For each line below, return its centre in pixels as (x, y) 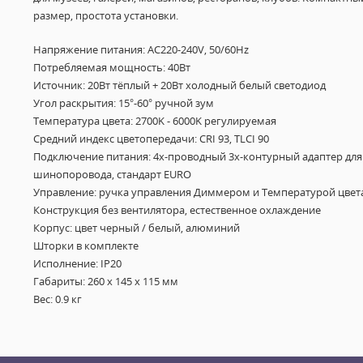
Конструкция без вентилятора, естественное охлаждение (177, 210)
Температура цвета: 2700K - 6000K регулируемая (154, 121)
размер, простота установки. (105, 15)
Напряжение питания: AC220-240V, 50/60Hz (141, 49)
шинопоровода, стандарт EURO (112, 174)
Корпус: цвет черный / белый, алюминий (136, 228)
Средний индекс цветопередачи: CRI (124, 139)
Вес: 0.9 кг (57, 299)
